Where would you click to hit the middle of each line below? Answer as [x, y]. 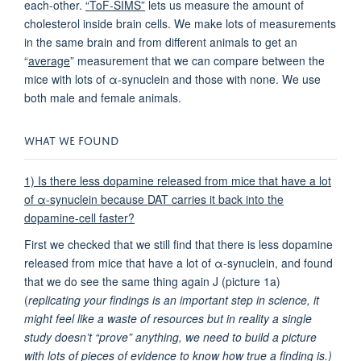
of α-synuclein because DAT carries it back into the [154, 199]
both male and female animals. [103, 97]
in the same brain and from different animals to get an [161, 41]
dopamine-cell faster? [79, 217]
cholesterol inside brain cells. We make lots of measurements [180, 23]
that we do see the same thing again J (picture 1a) [152, 281]
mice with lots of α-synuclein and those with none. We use [172, 79]
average [49, 60]
